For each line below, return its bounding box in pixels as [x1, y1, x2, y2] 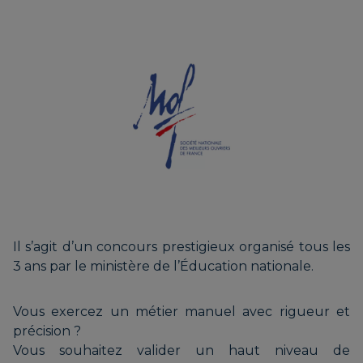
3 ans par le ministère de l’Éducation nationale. [13, 258, 314, 274]
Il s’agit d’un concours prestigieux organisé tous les [13, 238, 350, 254]
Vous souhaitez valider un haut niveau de [13, 342, 350, 358]
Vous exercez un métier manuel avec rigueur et [13, 303, 350, 319]
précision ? [13, 322, 81, 339]
